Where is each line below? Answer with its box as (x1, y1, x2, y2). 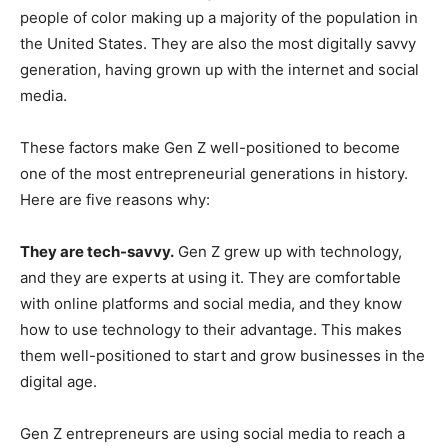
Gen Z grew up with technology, (174, 241, 402, 261)
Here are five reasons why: (20, 189, 210, 209)
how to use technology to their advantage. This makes (20, 319, 402, 339)
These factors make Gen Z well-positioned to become (20, 137, 400, 157)
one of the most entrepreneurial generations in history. (20, 163, 408, 183)
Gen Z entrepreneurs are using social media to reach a (20, 423, 405, 443)
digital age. (20, 371, 97, 391)
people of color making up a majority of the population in (20, 7, 418, 27)
